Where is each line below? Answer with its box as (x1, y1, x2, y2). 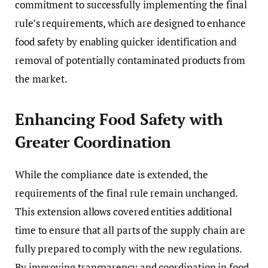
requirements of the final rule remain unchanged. (15, 186, 237, 200)
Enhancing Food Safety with (15, 109, 223, 129)
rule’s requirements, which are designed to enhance (15, 16, 246, 30)
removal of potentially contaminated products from (15, 53, 245, 67)
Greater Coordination (15, 132, 172, 152)
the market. (15, 71, 68, 86)
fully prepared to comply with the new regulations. (15, 242, 242, 256)
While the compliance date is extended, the (15, 167, 208, 182)
